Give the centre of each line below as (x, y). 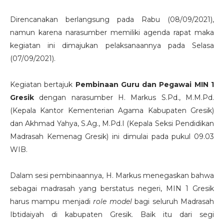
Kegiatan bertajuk (43, 85)
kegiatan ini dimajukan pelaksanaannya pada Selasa (112, 46)
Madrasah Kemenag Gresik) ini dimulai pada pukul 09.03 (112, 137)
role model (112, 202)
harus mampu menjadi (52, 202)
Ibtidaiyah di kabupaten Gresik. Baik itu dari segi (112, 215)
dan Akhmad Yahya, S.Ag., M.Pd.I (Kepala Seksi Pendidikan (112, 124)
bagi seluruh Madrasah (173, 202)
